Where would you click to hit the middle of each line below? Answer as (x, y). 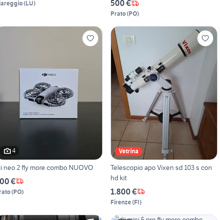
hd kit (118, 178)
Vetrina (128, 151)
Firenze (121, 202)
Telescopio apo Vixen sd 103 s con (161, 167)
